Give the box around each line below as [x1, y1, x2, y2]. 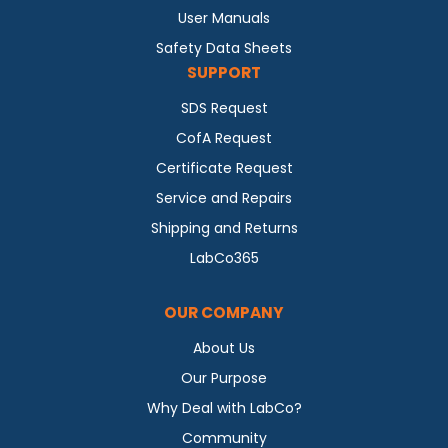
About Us [193, 338, 255, 359]
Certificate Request [155, 158, 293, 179]
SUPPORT [187, 62, 261, 84]
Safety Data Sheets [156, 38, 292, 59]
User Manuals [178, 8, 270, 29]
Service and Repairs [156, 188, 292, 209]
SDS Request [180, 98, 268, 119]
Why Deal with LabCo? [146, 398, 302, 419]
